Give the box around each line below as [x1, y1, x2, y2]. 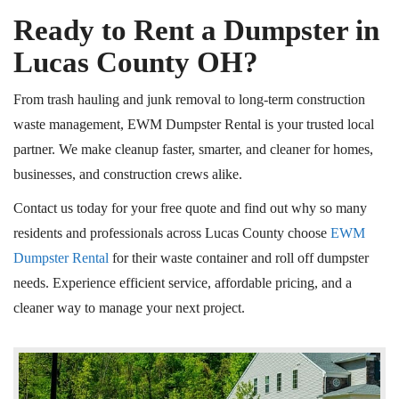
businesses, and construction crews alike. [13, 167, 242, 182]
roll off [275, 250, 313, 265]
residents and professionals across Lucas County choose [13, 225, 330, 240]
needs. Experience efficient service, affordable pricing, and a [13, 275, 352, 290]
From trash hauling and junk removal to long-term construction [13, 92, 365, 107]
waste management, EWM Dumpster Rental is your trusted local [13, 117, 374, 132]
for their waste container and [109, 250, 275, 265]
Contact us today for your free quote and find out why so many [13, 200, 367, 216]
